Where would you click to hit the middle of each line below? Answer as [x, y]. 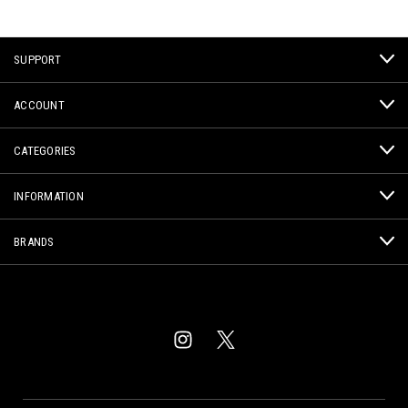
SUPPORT [37, 59]
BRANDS [34, 241]
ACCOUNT [39, 105]
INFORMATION [49, 196]
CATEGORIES [45, 150]
